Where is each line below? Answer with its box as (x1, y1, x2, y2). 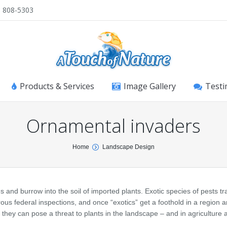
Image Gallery (124, 81, 176, 92)
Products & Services (20, 81, 94, 92)
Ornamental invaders (26, 113, 201, 138)
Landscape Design (102, 143, 155, 150)
